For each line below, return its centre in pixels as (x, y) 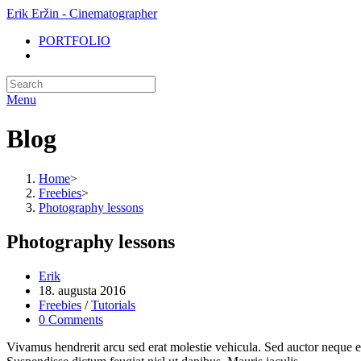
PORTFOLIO (75, 41)
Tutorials (113, 305)
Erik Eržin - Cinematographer (82, 13)
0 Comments (71, 319)
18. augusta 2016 (82, 290)
